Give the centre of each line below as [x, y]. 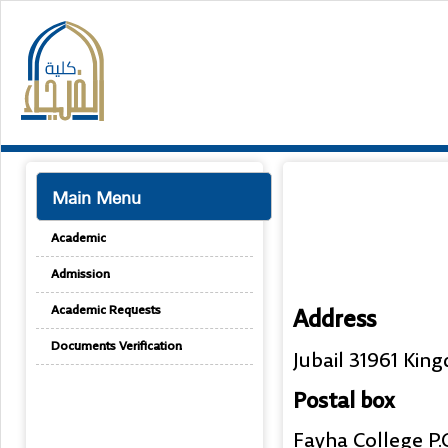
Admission [80, 274]
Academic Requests [106, 310]
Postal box [343, 402]
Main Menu [96, 197]
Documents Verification [116, 346]
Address [334, 320]
